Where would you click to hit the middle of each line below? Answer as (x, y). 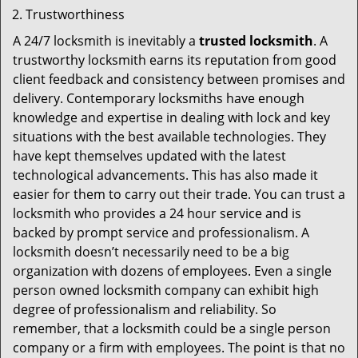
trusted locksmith (256, 41)
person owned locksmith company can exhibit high (166, 290)
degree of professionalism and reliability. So (145, 309)
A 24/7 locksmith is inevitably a (106, 41)
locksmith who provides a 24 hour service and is (157, 213)
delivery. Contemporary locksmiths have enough (159, 98)
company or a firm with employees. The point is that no (179, 348)
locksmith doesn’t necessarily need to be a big (151, 252)
